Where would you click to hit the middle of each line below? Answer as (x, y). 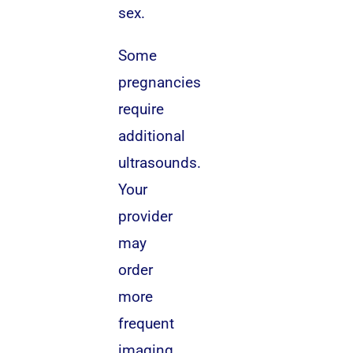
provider (145, 217)
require (141, 110)
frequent (146, 324)
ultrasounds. (159, 163)
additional (151, 136)
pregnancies (159, 83)
